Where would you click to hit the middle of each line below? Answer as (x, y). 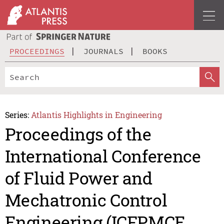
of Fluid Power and (78, 178)
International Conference (103, 156)
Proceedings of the (78, 134)
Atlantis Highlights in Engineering (97, 114)
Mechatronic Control (86, 200)
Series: (17, 114)
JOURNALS (103, 51)
